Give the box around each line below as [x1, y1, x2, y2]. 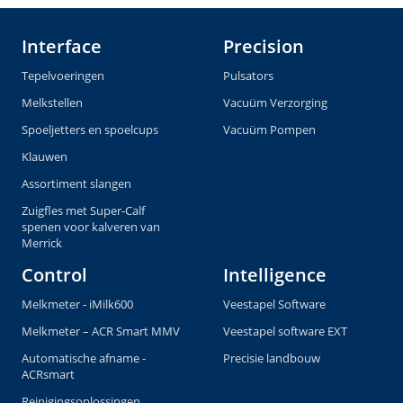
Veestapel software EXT [223, 323, 347, 340]
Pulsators [223, 67, 273, 85]
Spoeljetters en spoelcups [22, 121, 158, 139]
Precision [223, 34, 304, 59]
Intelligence [223, 263, 327, 288]
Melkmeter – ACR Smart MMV [22, 323, 180, 340]
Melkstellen [22, 94, 83, 112]
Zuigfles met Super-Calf [22, 202, 145, 219]
